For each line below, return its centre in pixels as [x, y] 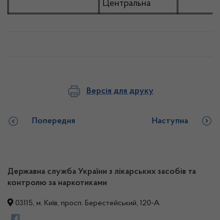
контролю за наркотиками [57, 183]
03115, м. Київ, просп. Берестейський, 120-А [86, 203]
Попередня [54, 121]
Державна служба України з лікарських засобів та [102, 172]
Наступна [170, 121]
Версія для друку [120, 91]
